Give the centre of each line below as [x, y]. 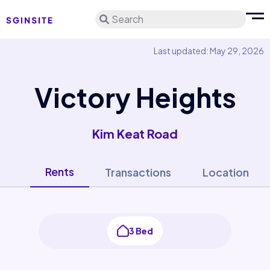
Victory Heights [135, 97]
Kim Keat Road [135, 133]
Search [127, 19]
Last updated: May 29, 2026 [209, 51]
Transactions [138, 172]
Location [225, 172]
